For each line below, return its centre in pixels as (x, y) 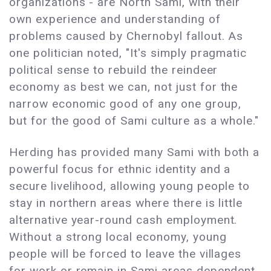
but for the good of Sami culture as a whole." (134, 121)
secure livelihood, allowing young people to (130, 186)
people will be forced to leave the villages (126, 254)
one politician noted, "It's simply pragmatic (128, 53)
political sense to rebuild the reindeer (114, 70)
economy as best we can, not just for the (124, 87)
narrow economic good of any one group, (125, 104)
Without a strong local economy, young (118, 237)
